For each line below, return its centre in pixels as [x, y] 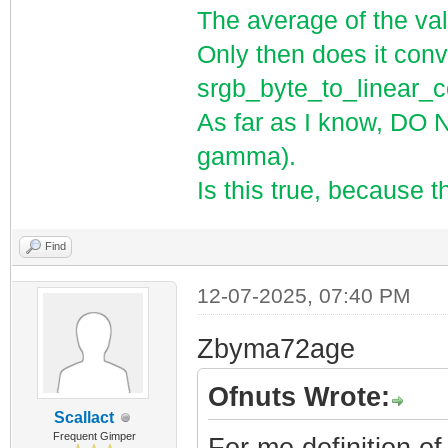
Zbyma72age [275, 349]
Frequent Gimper [94, 436]
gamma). [246, 156]
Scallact [84, 417]
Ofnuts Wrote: [298, 397]
